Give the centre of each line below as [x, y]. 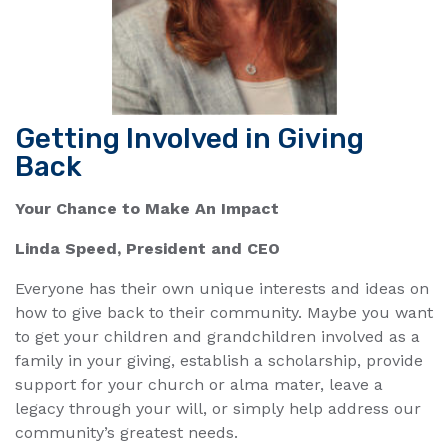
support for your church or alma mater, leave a [199, 385]
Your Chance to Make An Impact [147, 209]
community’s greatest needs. [126, 433]
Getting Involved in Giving [189, 139]
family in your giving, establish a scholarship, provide [219, 361]
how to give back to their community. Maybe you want [224, 313]
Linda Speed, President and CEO [147, 249]
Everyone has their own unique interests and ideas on [222, 289]
